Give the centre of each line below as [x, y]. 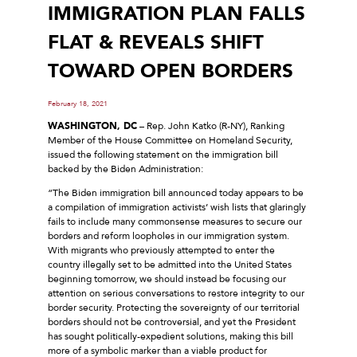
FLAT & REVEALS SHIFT [156, 42]
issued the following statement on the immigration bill [163, 154]
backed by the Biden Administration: [126, 169]
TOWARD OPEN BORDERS [171, 71]
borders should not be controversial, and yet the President [172, 322]
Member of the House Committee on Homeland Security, [170, 140]
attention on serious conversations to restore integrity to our [176, 293]
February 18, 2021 [78, 103]
